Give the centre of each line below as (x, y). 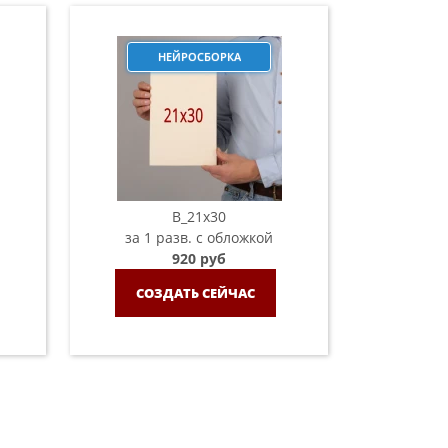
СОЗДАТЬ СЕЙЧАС (195, 292)
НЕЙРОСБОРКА (199, 56)
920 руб (199, 258)
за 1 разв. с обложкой (199, 237)
